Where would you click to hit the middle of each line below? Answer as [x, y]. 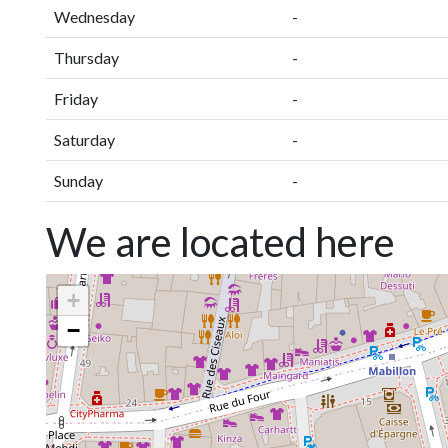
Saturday [84, 139]
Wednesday [94, 16]
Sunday [78, 180]
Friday [76, 98]
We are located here [220, 242]
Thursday [86, 57]
